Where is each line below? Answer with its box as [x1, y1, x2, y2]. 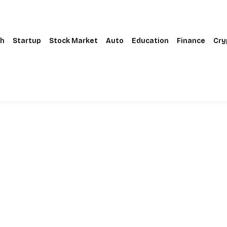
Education [131, 36, 169, 45]
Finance [176, 36, 205, 45]
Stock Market [49, 36, 98, 45]
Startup [12, 36, 41, 45]
